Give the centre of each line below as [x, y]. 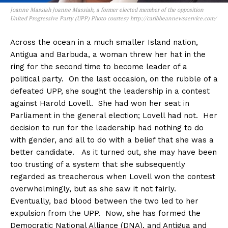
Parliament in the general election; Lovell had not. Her [114, 116]
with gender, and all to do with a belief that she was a [112, 140]
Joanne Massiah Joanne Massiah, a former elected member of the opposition [107, 10]
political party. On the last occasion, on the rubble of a [114, 79]
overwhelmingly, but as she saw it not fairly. [94, 189]
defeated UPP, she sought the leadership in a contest [110, 91]
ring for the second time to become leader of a [99, 67]
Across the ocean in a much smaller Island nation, [104, 42]
